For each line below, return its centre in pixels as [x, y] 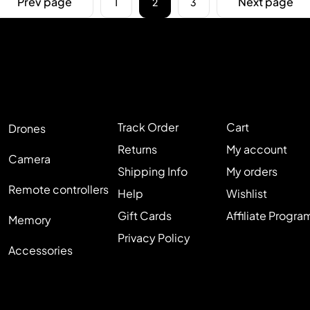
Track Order [148, 127]
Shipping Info [152, 171]
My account [256, 149]
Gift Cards [144, 215]
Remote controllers [58, 189]
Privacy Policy [154, 237]
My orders [252, 171]
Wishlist [246, 193]
